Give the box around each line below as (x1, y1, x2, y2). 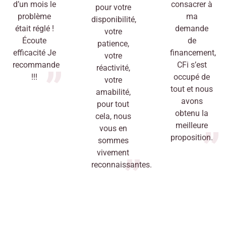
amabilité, (95, 87, 131, 97)
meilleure (176, 120, 208, 130)
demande (175, 23, 208, 33)
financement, (170, 47, 216, 58)
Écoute (22, 35, 46, 45)
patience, (97, 38, 129, 48)
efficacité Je (13, 47, 56, 58)
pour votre (95, 2, 131, 12)
